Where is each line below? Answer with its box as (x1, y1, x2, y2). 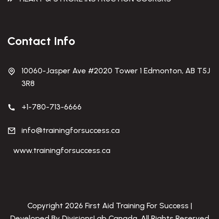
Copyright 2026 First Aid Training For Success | (27, 201, 192, 211)
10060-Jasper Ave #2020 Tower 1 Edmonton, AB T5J (22, 66, 210, 76)
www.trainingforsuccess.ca (13, 146, 110, 155)
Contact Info (7, 34, 75, 48)
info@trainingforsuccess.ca (22, 126, 120, 135)
